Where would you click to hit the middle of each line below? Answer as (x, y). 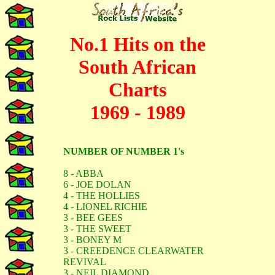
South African (137, 67)
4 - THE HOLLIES (102, 196)
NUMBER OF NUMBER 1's (124, 151)
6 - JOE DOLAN (97, 184)
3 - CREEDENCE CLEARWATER (134, 251)
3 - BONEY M (92, 240)
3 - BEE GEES (93, 218)
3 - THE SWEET (97, 229)
